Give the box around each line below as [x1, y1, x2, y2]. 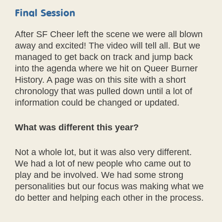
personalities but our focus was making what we [15, 181, 204, 191]
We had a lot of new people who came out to [15, 159, 191, 168]
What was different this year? [15, 122, 139, 132]
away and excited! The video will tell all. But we [15, 41, 200, 51]
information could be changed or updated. [15, 98, 179, 108]
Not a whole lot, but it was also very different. [15, 147, 192, 157]
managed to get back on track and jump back [15, 52, 193, 62]
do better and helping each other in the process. [15, 193, 204, 203]
